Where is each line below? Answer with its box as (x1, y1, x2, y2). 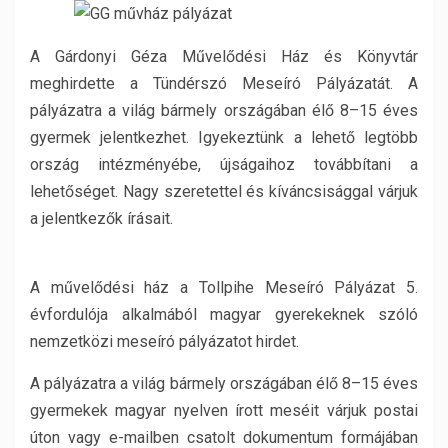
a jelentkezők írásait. (30, 209, 173, 228)
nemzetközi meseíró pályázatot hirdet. (30, 332, 299, 351)
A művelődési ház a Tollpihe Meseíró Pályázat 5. (30, 278, 418, 297)
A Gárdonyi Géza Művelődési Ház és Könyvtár (30, 47, 418, 66)
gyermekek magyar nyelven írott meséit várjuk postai (30, 401, 418, 420)
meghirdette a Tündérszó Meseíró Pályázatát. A (30, 74, 418, 93)
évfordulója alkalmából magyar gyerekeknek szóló (30, 305, 418, 324)
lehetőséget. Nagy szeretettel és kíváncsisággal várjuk (30, 182, 418, 201)
